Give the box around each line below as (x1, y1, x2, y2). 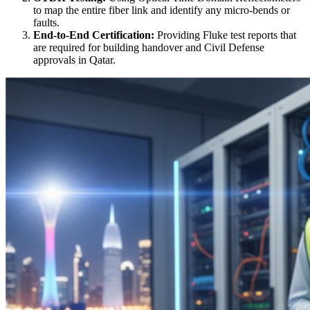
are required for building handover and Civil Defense (33, 42, 264, 54)
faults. (33, 17, 60, 29)
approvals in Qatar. (33, 54, 116, 66)
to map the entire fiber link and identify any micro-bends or (33, 4, 290, 17)
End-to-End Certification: (33, 29, 154, 42)
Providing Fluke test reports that (154, 29, 296, 42)
